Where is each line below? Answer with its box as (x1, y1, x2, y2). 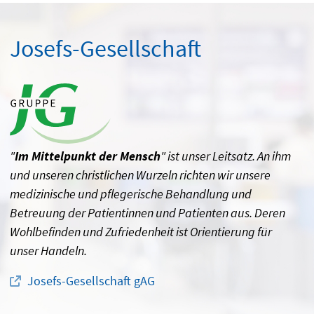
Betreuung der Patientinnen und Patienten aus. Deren (10, 205, 285, 221)
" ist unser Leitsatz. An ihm (161, 148, 291, 165)
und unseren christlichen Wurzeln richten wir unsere (10, 167, 271, 184)
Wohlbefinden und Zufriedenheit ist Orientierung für (10, 224, 272, 240)
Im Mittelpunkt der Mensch (15, 148, 161, 165)
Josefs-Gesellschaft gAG (27, 273, 155, 289)
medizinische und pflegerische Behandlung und (10, 186, 252, 203)
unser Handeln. (10, 243, 87, 259)
